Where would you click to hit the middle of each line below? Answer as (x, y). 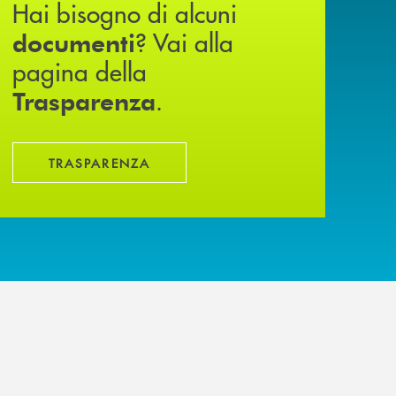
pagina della (80, 72)
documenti (74, 42)
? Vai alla (184, 42)
